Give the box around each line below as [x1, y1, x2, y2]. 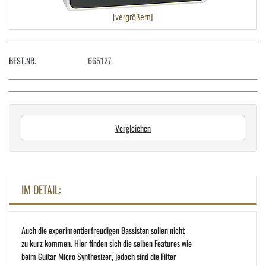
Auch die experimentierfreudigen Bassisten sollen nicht [21, 223, 185, 236]
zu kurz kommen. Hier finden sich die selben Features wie [21, 236, 192, 249]
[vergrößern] [113, 12, 153, 22]
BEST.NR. [9, 53, 36, 66]
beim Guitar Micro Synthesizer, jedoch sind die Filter [21, 249, 176, 262]
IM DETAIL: [21, 181, 61, 197]
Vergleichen [115, 121, 151, 134]
